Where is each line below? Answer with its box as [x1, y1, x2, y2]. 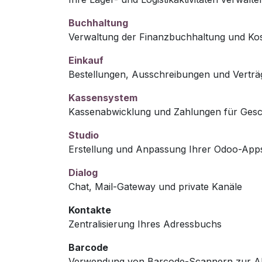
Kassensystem [68, 92, 137, 104]
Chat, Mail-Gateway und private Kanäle [68, 181, 242, 192]
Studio [68, 129, 99, 141]
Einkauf [68, 54, 104, 66]
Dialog [68, 167, 98, 178]
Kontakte [68, 204, 111, 216]
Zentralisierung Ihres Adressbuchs [68, 218, 222, 230]
